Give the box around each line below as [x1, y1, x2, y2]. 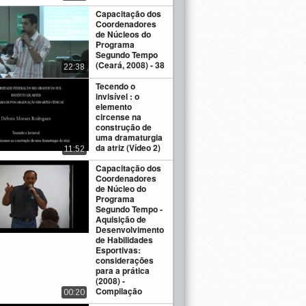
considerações [96, 254, 154, 267]
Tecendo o [96, 80, 136, 93]
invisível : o [96, 90, 140, 103]
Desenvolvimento [96, 223, 165, 236]
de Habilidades [96, 234, 154, 247]
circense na [96, 111, 142, 124]
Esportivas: [96, 244, 141, 257]
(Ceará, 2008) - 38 [96, 58, 165, 71]
